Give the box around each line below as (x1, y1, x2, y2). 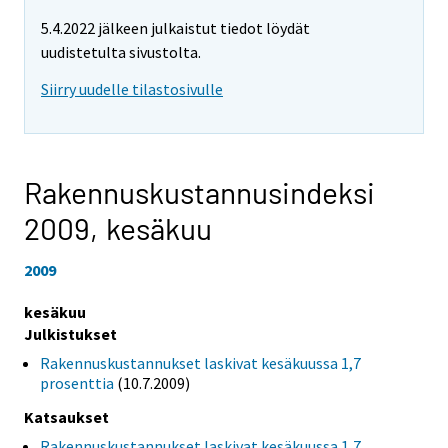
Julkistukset (24, 323, 117, 344)
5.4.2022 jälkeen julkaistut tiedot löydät (41, 18, 310, 39)
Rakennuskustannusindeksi (24, 174, 375, 211)
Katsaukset (24, 406, 109, 427)
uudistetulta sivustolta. (41, 42, 201, 63)
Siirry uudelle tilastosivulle (41, 79, 223, 100)
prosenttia (40, 372, 114, 393)
